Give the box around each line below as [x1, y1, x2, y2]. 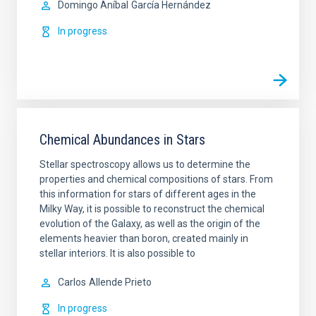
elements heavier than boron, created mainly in [39, 233, 248, 244]
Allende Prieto [89, 276, 152, 288]
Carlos [58, 276, 86, 288]
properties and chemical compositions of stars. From [39, 174, 273, 185]
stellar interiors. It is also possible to [39, 248, 195, 259]
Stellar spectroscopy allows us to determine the [39, 159, 250, 170]
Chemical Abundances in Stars [39, 131, 205, 148]
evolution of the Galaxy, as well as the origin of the [39, 218, 260, 229]
